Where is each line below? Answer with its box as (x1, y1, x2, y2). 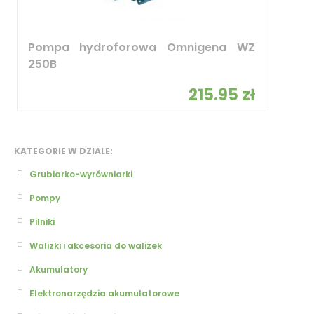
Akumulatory (29, 263, 88, 275)
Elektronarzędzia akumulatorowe (29, 287, 179, 299)
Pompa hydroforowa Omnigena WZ (27, 39, 255, 55)
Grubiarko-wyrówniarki (29, 168, 132, 180)
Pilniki (29, 215, 55, 228)
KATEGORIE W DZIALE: (14, 144, 113, 157)
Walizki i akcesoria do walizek (29, 239, 162, 252)
